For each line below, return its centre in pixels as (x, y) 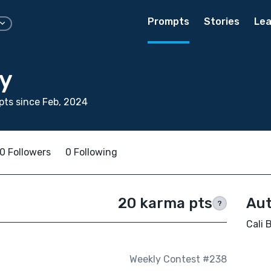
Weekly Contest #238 (178, 260)
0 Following (91, 152)
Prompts (168, 21)
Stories (222, 21)
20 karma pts (165, 203)
